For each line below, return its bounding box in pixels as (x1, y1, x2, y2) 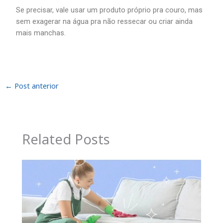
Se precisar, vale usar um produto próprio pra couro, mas (16, 5, 203, 14)
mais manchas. (16, 28, 66, 37)
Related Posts (22, 130, 111, 149)
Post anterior (12, 80, 59, 91)
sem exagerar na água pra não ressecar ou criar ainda (16, 16, 193, 26)
